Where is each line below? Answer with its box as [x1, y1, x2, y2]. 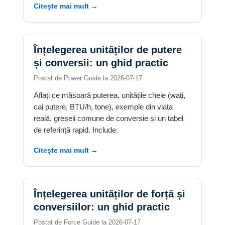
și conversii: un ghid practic [34, 57, 168, 69]
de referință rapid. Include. [34, 126, 118, 135]
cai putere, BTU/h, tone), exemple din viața [34, 102, 173, 111]
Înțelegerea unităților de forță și [34, 188, 185, 200]
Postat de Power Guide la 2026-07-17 [34, 74, 142, 82]
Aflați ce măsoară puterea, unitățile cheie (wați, [34, 91, 185, 100]
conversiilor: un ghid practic [34, 201, 170, 213]
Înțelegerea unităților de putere [34, 44, 182, 56]
